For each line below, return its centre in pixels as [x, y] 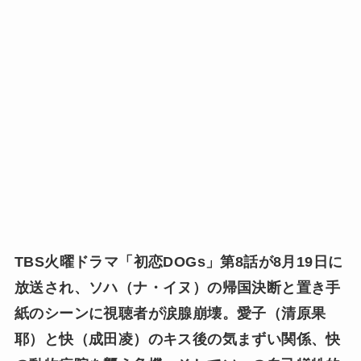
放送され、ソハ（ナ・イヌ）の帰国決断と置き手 [177, 287]
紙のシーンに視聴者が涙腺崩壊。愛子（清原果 [170, 313]
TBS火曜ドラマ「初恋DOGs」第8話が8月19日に [178, 261]
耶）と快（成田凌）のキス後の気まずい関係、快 [177, 339]
